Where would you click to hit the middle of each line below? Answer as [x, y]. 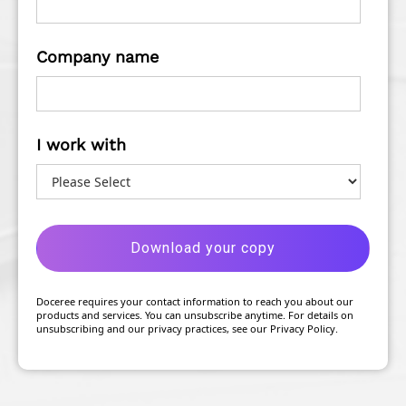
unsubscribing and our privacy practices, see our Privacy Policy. [187, 329]
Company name [97, 57]
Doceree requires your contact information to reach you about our [195, 302]
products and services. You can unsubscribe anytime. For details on [195, 315]
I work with [81, 145]
